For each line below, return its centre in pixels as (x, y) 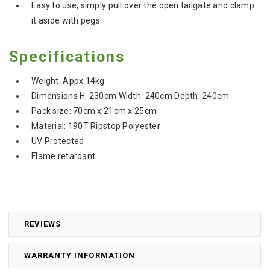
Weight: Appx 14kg (68, 81)
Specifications (67, 57)
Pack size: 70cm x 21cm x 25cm (94, 111)
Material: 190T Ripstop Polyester (96, 126)
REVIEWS (43, 224)
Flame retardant (64, 156)
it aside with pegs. (67, 21)
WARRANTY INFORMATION (80, 256)
